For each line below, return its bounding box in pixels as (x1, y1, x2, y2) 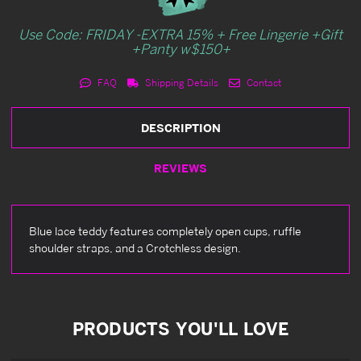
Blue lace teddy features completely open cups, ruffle (29, 223, 301, 238)
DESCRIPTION (140, 120, 221, 135)
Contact (243, 76, 281, 89)
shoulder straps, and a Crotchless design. (29, 240, 255, 255)
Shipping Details (143, 76, 218, 89)
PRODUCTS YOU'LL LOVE (72, 317, 289, 339)
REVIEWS (154, 160, 207, 175)
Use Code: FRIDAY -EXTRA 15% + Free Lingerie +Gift (19, 25, 342, 43)
